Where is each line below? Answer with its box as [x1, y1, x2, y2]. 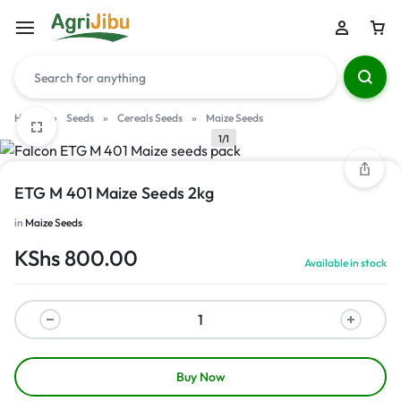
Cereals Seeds [117, 111, 183, 124]
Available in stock [304, 256, 387, 269]
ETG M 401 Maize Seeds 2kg [14, 183, 214, 203]
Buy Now [175, 369, 226, 385]
